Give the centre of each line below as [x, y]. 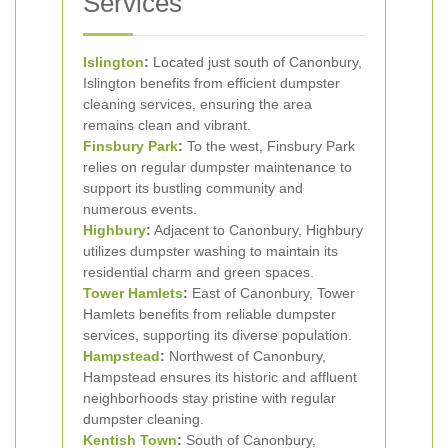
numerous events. [140, 209]
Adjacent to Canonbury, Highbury [257, 230]
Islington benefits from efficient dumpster [211, 83]
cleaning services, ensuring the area [197, 104]
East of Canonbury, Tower [271, 293]
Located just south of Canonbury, [255, 62]
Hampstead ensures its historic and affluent [220, 377]
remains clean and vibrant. [167, 125]
